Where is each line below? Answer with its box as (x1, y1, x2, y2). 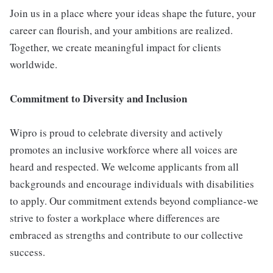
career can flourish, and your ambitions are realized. (10, 23, 233, 38)
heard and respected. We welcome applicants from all (10, 160, 239, 174)
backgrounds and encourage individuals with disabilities (10, 177, 254, 191)
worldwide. (10, 57, 57, 72)
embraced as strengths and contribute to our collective (10, 228, 243, 243)
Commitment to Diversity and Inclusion (10, 91, 187, 107)
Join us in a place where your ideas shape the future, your (10, 6, 256, 21)
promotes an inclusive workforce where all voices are (10, 143, 238, 157)
